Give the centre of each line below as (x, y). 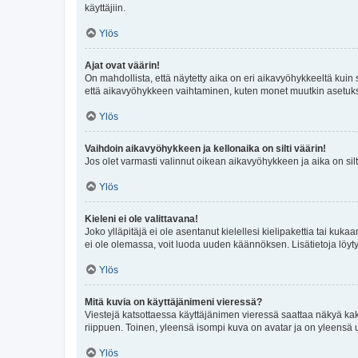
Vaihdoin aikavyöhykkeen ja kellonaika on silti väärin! (205, 148)
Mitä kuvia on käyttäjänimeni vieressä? (173, 302)
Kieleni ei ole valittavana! (141, 219)
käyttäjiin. (105, 8)
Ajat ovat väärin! (122, 65)
